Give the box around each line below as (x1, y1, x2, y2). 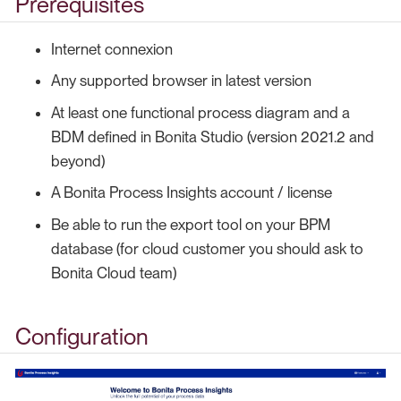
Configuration (15, 322, 149, 350)
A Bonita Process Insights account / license (51, 183, 332, 202)
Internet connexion (51, 39, 173, 58)
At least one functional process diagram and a (51, 103, 350, 122)
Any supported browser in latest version (51, 72, 311, 90)
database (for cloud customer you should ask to (51, 239, 363, 258)
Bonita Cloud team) (51, 263, 176, 282)
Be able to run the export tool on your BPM (51, 215, 330, 234)
